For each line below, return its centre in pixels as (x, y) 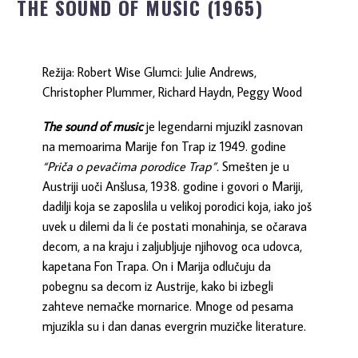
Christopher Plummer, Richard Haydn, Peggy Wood (173, 92)
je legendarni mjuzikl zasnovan (223, 126)
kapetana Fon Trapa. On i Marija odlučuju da (157, 266)
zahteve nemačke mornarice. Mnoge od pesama (168, 306)
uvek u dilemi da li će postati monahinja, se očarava (175, 226)
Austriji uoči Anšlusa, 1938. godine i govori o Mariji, (173, 186)
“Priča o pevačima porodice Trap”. (131, 166)
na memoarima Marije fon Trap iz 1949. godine (165, 146)
